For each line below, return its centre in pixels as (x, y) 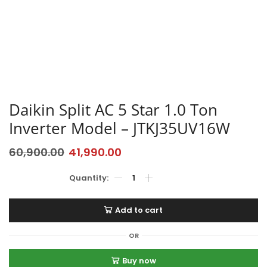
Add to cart (139, 210)
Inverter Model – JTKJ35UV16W (119, 128)
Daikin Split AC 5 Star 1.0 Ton (113, 109)
